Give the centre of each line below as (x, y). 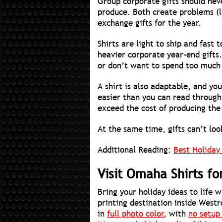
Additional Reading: (136, 150)
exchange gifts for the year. (149, 23)
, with (176, 214)
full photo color (136, 214)
